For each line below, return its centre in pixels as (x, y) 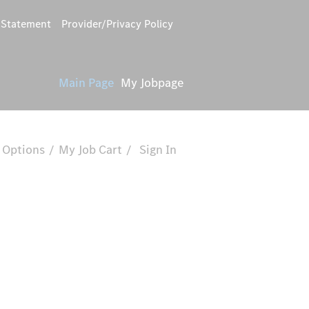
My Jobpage (152, 83)
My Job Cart (90, 150)
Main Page (86, 83)
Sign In (158, 150)
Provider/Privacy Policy (117, 24)
